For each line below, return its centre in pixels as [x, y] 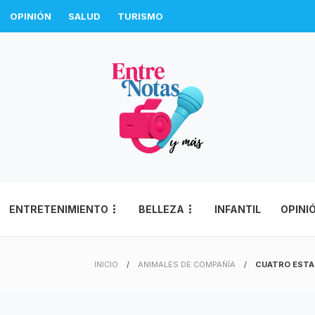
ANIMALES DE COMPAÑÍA [187, 264]
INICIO [106, 264]
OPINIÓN [31, 16]
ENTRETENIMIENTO [59, 209]
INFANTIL [238, 209]
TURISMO [140, 16]
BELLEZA [161, 209]
